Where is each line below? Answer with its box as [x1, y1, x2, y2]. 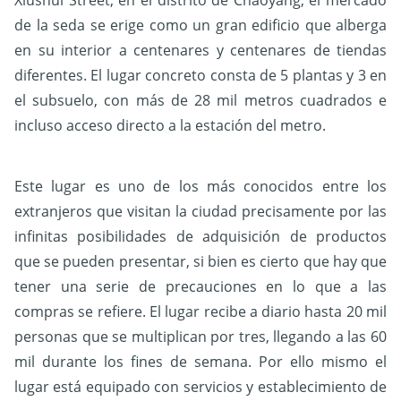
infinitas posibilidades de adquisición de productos [14, 226, 387, 246]
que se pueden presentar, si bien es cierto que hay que [14, 251, 387, 271]
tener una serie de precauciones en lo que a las [14, 276, 387, 296]
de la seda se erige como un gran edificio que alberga [14, 14, 387, 35]
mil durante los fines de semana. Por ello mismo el [14, 351, 387, 371]
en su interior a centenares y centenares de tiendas [14, 39, 387, 60]
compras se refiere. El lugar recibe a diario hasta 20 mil [14, 301, 387, 321]
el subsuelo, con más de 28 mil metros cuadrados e [14, 90, 387, 110]
